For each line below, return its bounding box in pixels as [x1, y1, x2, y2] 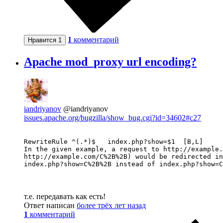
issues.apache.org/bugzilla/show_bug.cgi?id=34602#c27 [24, 113, 201, 122]
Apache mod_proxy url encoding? [24, 55, 197, 69]
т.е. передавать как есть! [24, 192, 106, 201]
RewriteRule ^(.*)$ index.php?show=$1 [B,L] [24, 137, 175, 145]
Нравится [28, 36, 58, 44]
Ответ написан [24, 201, 77, 210]
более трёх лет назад [77, 201, 146, 210]
